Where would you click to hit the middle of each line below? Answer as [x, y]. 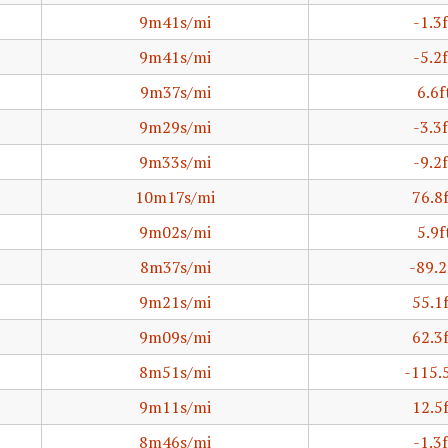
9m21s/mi [175, 302]
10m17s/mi [175, 197]
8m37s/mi [175, 267]
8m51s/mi [175, 372]
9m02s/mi [175, 232]
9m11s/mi [175, 407]
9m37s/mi [175, 92]
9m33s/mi [175, 162]
